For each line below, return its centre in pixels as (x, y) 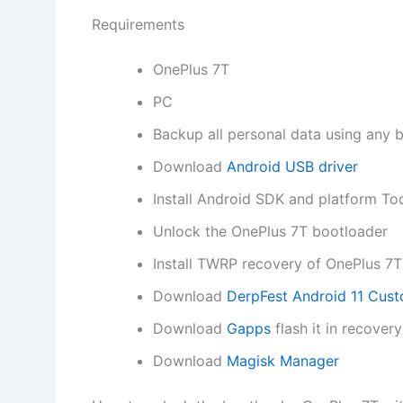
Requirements (138, 24)
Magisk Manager (283, 360)
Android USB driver (292, 166)
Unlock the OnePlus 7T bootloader (270, 231)
